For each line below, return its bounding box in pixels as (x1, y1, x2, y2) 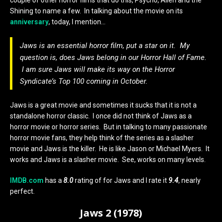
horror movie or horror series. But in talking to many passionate (10, 123, 207, 131)
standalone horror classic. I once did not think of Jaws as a (10, 112, 192, 120)
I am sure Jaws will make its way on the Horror (20, 65, 175, 74)
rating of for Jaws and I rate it (73, 176, 168, 185)
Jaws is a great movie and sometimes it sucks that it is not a (10, 101, 197, 110)
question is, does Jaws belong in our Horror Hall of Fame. (20, 53, 207, 62)
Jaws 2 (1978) (80, 206, 142, 220)
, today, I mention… (49, 18, 106, 26)
